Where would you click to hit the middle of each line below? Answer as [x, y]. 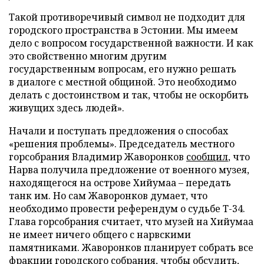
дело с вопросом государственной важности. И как [131, 43]
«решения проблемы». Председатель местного [122, 143]
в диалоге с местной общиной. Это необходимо [123, 82]
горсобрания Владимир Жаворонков [98, 156]
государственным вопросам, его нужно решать [123, 69]
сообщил [207, 156]
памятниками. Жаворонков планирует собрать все [131, 247]
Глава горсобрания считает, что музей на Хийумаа [131, 221]
